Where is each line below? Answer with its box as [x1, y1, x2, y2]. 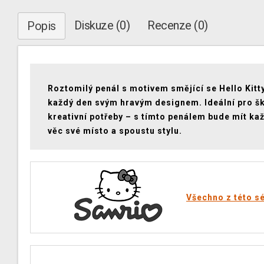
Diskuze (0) [74, 18, 130, 32]
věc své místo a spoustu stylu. [48, 126, 182, 136]
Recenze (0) [147, 18, 208, 32]
